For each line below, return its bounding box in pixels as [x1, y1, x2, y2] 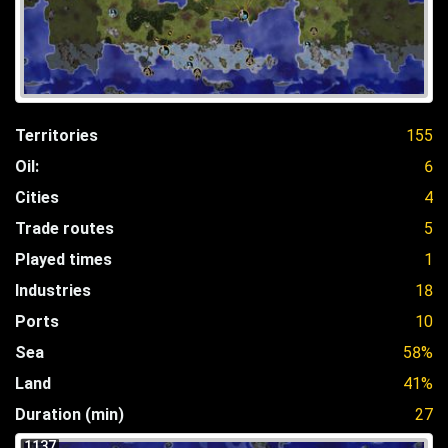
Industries [15, 280, 91, 300]
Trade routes [15, 218, 114, 238]
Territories [15, 125, 98, 145]
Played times [15, 249, 112, 269]
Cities [15, 187, 59, 207]
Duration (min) [15, 404, 124, 424]
